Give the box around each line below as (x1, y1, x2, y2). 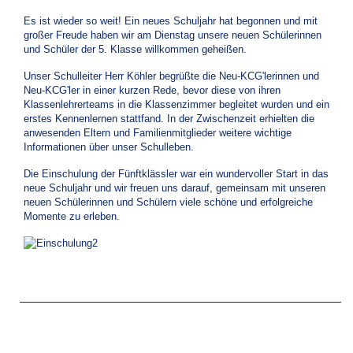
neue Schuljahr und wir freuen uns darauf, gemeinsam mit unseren (24, 182, 325, 194)
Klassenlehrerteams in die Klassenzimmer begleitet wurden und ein (24, 98, 329, 110)
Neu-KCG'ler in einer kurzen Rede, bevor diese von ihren (24, 84, 281, 96)
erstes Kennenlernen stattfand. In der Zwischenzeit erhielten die (24, 113, 314, 124)
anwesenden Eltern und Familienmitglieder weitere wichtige (24, 127, 292, 139)
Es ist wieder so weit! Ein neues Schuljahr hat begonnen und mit (24, 15, 318, 27)
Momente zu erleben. (24, 210, 120, 222)
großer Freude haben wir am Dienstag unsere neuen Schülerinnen (24, 29, 321, 41)
